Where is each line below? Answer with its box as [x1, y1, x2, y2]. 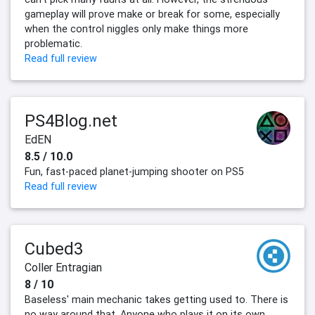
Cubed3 [25, 238, 83, 259]
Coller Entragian [25, 260, 102, 275]
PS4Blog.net [25, 110, 117, 131]
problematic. [25, 37, 82, 51]
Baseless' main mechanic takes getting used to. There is [25, 293, 288, 307]
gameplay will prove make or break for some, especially [25, 8, 280, 21]
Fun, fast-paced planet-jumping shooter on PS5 [25, 165, 244, 179]
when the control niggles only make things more [25, 22, 248, 36]
